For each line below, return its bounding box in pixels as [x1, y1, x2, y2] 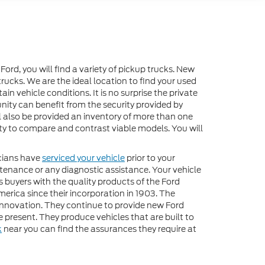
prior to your [125, 152, 175, 164]
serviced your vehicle [42, 152, 125, 164]
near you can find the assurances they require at [2, 223, 196, 235]
